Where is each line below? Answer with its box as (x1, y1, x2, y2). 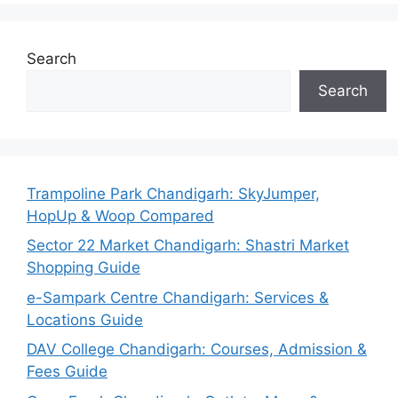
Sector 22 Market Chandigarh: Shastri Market (27, 236, 349, 254)
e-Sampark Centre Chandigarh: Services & (27, 288, 329, 306)
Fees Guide (27, 362, 107, 380)
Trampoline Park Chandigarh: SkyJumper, (27, 184, 320, 203)
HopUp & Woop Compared (27, 206, 214, 225)
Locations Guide (27, 310, 143, 329)
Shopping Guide (27, 259, 140, 276)
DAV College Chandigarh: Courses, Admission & (27, 340, 367, 358)
